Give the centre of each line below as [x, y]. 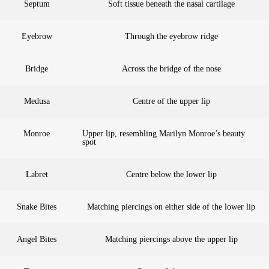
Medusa [37, 101]
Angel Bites [37, 239]
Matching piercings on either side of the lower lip [171, 207]
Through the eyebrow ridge [171, 36]
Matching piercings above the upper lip [171, 239]
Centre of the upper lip [171, 101]
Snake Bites [37, 207]
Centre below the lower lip [171, 174]
